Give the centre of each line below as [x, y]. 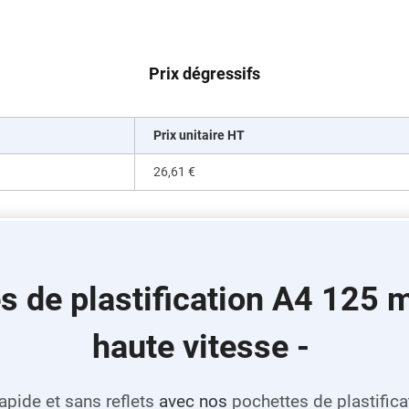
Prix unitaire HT [199, 135]
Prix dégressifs [204, 73]
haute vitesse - [204, 346]
